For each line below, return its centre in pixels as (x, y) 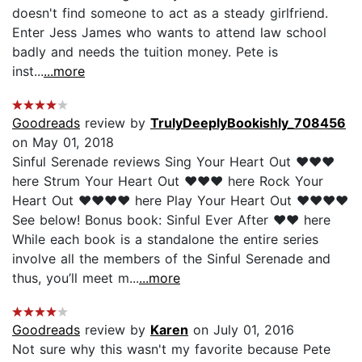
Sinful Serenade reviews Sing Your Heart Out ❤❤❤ (173, 161)
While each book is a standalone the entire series (165, 239)
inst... (28, 71)
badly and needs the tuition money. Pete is (145, 51)
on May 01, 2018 (63, 142)
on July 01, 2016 (241, 329)
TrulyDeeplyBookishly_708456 (248, 122)
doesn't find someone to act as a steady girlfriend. (170, 13)
